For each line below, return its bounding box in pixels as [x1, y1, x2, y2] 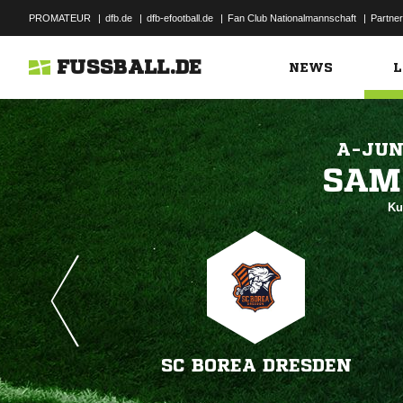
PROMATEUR [29, 13, 91, 23]
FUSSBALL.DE [57, 58, 202, 77]
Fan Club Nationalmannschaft [228, 13, 356, 23]
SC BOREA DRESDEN [160, 356, 352, 375]
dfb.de [105, 13, 132, 23]
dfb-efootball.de [147, 13, 213, 23]
